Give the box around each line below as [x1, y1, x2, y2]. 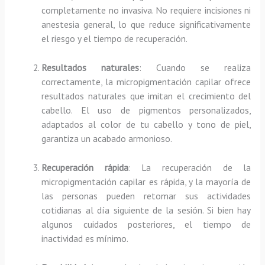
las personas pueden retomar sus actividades [41, 189, 251, 202]
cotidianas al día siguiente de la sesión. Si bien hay [41, 203, 251, 216]
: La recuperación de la [128, 161, 251, 173]
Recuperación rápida [41, 161, 128, 173]
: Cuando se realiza [139, 62, 251, 74]
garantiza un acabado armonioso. [41, 132, 173, 145]
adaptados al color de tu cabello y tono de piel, [41, 118, 251, 131]
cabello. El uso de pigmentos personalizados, [41, 104, 251, 117]
